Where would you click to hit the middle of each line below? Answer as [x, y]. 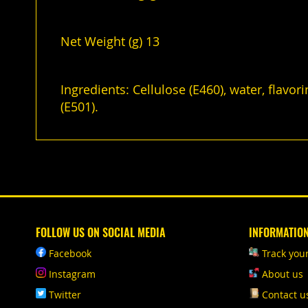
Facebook [70, 254]
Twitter [65, 295]
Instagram [72, 274]
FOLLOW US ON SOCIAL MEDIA [101, 233]
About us [283, 274]
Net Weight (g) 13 [110, 42]
